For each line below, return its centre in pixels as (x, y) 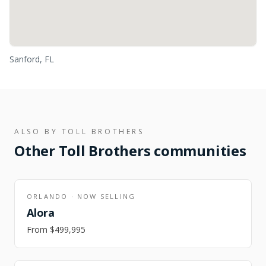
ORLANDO (47, 196)
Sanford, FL (32, 59)
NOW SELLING (107, 196)
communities (198, 151)
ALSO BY (38, 132)
